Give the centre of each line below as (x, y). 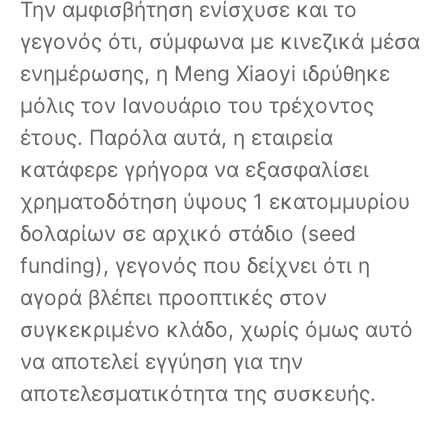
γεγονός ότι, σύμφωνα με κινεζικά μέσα (220, 42)
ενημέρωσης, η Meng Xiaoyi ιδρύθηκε (205, 74)
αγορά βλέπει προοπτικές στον (173, 298)
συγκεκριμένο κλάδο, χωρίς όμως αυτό (216, 330)
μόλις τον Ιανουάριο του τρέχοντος (197, 106)
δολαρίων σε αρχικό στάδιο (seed (188, 234)
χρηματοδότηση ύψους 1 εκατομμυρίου (215, 202)
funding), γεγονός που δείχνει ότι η (195, 266)
